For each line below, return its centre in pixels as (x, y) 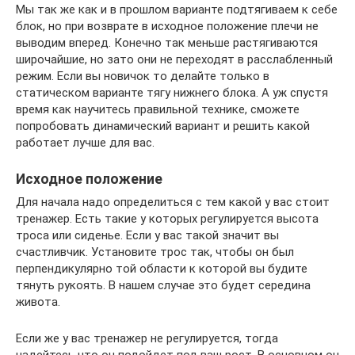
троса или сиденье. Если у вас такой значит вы (147, 236)
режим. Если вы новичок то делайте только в (143, 76)
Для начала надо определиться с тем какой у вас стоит (173, 202)
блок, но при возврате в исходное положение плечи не (167, 27)
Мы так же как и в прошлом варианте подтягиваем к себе (177, 10)
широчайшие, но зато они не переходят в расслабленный (174, 60)
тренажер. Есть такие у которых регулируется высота (167, 219)
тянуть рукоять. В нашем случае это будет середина (163, 286)
